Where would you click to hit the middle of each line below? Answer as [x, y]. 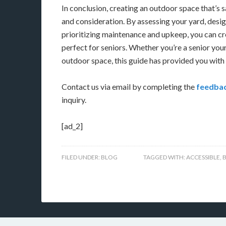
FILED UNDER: [81, 157]
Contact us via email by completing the [129, 87]
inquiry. [74, 100]
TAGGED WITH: [165, 157]
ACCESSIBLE [203, 157]
